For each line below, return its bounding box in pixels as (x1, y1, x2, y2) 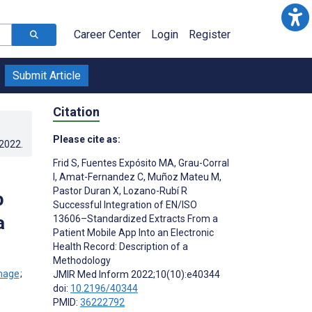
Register (189, 28, 231, 41)
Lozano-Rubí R (121, 185, 187, 196)
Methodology (53, 254, 111, 266)
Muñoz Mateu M (146, 171, 219, 182)
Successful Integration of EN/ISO (53, 198, 197, 210)
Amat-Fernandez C (57, 171, 143, 182)
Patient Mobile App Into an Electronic (53, 226, 214, 238)
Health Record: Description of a (53, 240, 188, 252)
